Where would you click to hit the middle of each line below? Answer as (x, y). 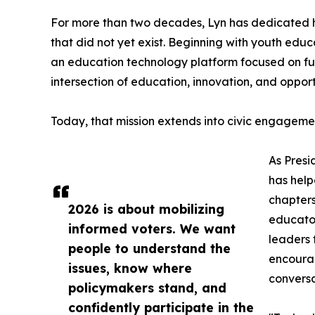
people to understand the (149, 248)
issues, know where (130, 268)
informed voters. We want (152, 228)
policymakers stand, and (147, 287)
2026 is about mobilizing (146, 208)
